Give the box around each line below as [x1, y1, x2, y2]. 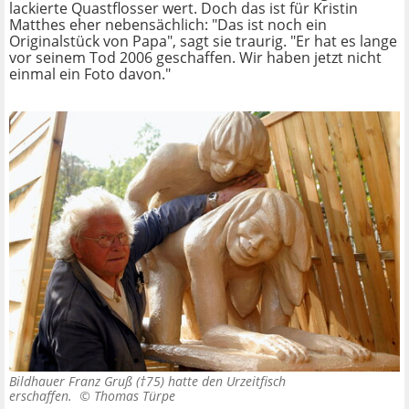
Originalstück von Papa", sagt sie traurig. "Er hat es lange [9, 31, 397, 52]
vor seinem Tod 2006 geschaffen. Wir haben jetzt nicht [9, 47, 382, 68]
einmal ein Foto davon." [9, 64, 171, 85]
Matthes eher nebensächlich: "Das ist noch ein [9, 15, 327, 36]
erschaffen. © [9, 387, 94, 405]
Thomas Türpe [94, 387, 175, 405]
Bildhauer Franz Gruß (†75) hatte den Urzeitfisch [9, 372, 286, 391]
